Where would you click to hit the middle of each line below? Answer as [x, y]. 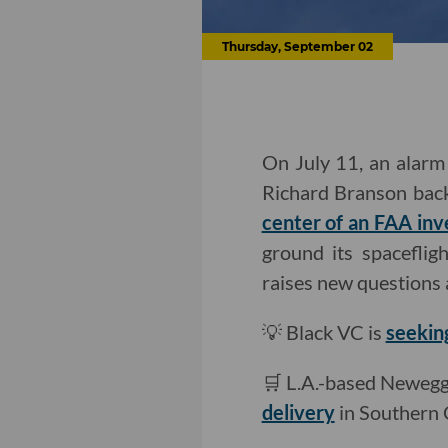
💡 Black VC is [323, 332]
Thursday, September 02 [297, 47]
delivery [298, 412]
